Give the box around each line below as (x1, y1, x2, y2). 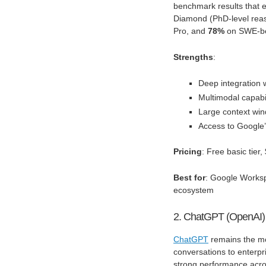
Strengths (173, 52, 213, 62)
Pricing (173, 147, 202, 157)
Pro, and (173, 26, 208, 36)
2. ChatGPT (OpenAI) (173, 210, 265, 223)
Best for (173, 173, 205, 183)
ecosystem (173, 185, 214, 195)
